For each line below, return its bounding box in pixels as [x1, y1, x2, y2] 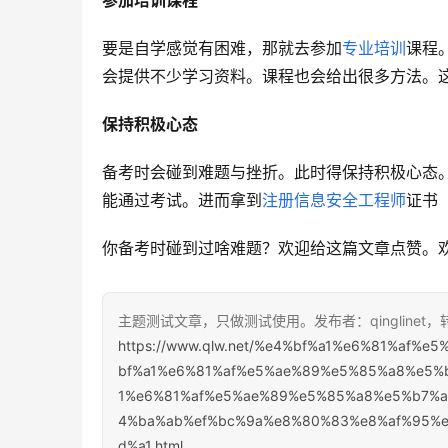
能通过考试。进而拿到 [102, 190, 262, 211]
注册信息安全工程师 [262, 190, 406, 211]
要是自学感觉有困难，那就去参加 [102, 38, 342, 59]
